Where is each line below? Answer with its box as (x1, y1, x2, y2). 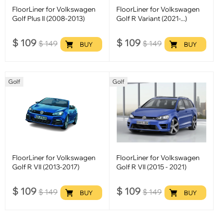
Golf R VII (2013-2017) (12, 162, 80, 172)
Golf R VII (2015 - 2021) (116, 162, 187, 172)
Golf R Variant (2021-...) (116, 14, 187, 23)
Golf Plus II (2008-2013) (12, 14, 85, 23)
